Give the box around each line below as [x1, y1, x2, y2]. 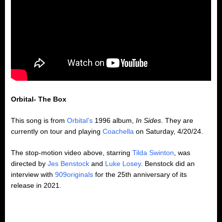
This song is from [11, 116, 67, 125]
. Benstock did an [141, 160, 195, 168]
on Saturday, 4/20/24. [134, 127, 203, 136]
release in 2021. [11, 181, 61, 190]
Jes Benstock [48, 160, 89, 168]
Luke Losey [105, 160, 141, 168]
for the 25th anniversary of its [93, 170, 187, 179]
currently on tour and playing [11, 127, 103, 136]
